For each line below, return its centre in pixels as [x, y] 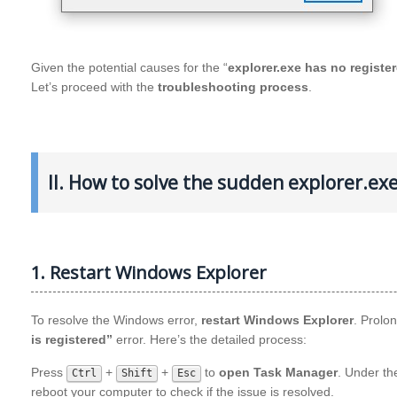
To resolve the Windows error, [116, 319]
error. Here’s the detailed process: [210, 339]
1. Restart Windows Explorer [149, 272]
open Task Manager [278, 372]
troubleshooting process [233, 87]
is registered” [72, 339]
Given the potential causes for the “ [129, 68]
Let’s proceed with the [94, 87]
